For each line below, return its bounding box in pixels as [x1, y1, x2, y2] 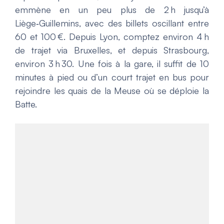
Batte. [15, 98, 37, 110]
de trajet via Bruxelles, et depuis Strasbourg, [15, 44, 209, 56]
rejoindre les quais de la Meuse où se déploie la [15, 85, 209, 96]
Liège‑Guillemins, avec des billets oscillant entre [15, 17, 209, 29]
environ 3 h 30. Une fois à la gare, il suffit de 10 [15, 58, 209, 69]
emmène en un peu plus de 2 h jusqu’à [15, 4, 209, 15]
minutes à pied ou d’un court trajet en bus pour [15, 71, 209, 83]
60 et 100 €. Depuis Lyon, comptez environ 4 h [15, 31, 209, 42]
